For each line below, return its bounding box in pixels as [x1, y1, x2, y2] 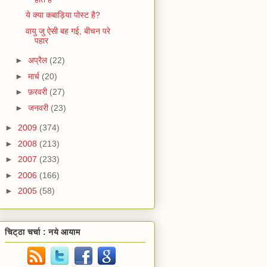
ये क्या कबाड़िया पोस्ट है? [25, 10, 100, 20]
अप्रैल [27, 55, 49, 66]
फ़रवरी [27, 87, 49, 97]
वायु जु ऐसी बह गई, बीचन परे [25, 26, 110, 36]
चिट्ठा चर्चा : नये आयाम [5, 226, 80, 237]
